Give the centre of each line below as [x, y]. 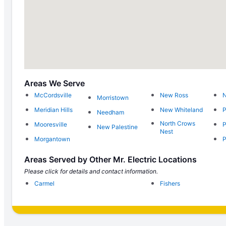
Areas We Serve [54, 83]
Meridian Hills [53, 109]
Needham [111, 112]
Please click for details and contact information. [91, 171]
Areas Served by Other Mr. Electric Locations [110, 159]
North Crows [177, 123]
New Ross [174, 95]
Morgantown [52, 139]
